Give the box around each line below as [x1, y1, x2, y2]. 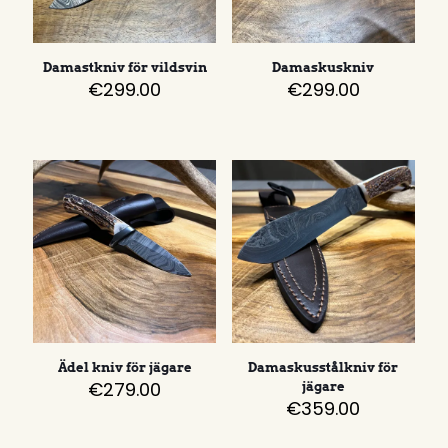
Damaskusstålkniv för [248, 359, 399, 375]
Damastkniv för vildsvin [42, 59, 207, 75]
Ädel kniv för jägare [57, 359, 192, 375]
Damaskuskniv [272, 59, 375, 75]
